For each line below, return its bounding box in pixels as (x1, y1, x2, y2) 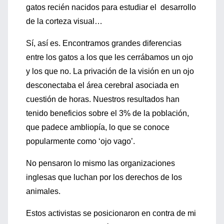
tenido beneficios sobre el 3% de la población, (26, 109, 189, 117)
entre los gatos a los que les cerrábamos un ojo (26, 53, 193, 61)
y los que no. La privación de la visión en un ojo (26, 67, 194, 75)
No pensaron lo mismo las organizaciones (26, 159, 175, 167)
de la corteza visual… (26, 17, 102, 25)
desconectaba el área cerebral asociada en (26, 81, 179, 89)
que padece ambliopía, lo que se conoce (26, 123, 169, 131)
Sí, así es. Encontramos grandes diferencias (26, 39, 181, 47)
